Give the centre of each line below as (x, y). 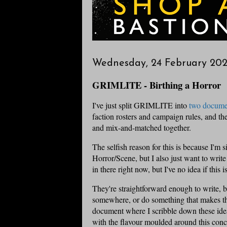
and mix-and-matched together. (143, 128)
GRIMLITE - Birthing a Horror (157, 85)
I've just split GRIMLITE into (141, 105)
